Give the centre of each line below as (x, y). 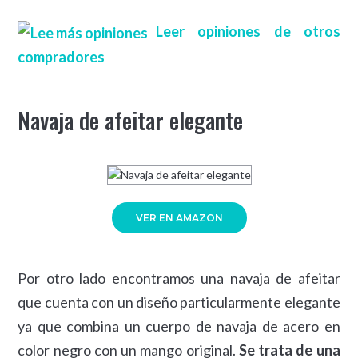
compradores (62, 57)
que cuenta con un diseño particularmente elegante (179, 302)
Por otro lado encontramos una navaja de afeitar (179, 278)
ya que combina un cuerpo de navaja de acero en (179, 326)
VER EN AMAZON (179, 218)
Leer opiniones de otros (248, 31)
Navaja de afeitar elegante (131, 121)
